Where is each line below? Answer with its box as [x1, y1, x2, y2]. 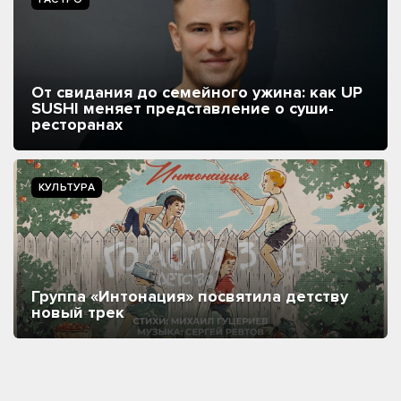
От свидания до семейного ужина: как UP [31, 81, 363, 102]
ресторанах [31, 114, 123, 134]
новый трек [31, 302, 124, 322]
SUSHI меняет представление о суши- [31, 98, 334, 118]
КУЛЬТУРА [38, 180, 95, 194]
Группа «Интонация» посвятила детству [31, 286, 348, 306]
